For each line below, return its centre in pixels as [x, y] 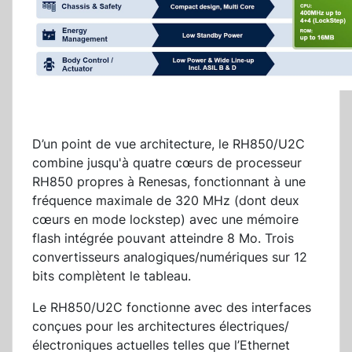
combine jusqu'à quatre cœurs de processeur [167, 163]
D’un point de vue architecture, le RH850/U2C [169, 144]
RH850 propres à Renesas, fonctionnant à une [169, 182]
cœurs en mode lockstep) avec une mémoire [165, 220]
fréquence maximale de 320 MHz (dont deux [166, 201]
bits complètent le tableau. [115, 276]
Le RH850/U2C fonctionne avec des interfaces [172, 308]
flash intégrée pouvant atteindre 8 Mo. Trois [163, 238]
